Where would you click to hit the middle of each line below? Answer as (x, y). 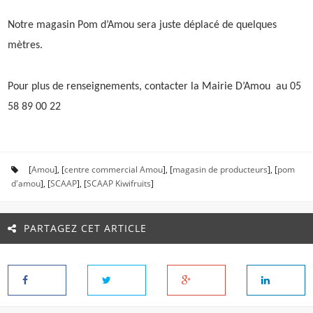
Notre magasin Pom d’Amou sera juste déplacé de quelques (142, 25)
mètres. (25, 45)
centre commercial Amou (114, 169)
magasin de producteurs (220, 169)
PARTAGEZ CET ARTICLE (85, 228)
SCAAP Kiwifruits (119, 183)
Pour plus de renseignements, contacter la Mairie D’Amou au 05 (154, 87)
